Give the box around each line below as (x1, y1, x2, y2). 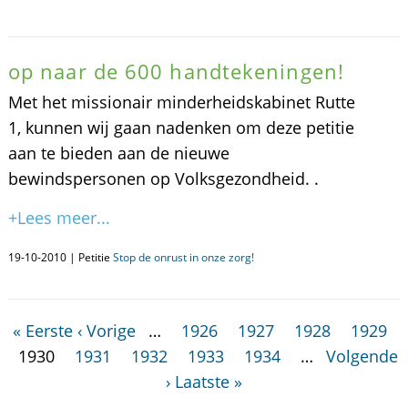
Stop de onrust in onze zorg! (112, 250, 254, 265)
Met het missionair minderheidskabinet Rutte (7, 91, 355, 113)
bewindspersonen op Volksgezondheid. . (7, 168, 319, 189)
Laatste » (174, 371, 242, 393)
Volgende (326, 345, 399, 367)
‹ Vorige (77, 320, 137, 342)
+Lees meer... (7, 207, 110, 229)
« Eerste (13, 320, 74, 342)
